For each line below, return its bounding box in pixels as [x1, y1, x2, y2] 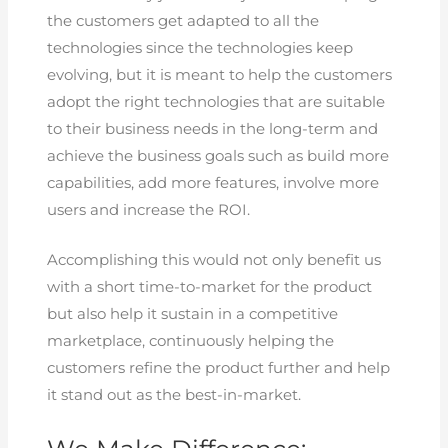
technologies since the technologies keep [47, 38, 354, 57]
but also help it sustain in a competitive [47, 305, 339, 324]
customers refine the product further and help [47, 359, 391, 378]
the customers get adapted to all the [47, 11, 320, 30]
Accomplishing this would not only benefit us [47, 251, 382, 270]
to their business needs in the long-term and [47, 119, 379, 138]
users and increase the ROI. [47, 200, 251, 219]
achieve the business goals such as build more [47, 146, 390, 165]
